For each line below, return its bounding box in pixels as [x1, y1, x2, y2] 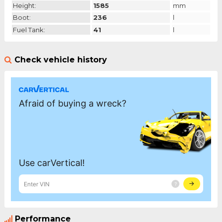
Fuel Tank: [12, 25, 45, 34]
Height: [12, 1, 36, 10]
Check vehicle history [14, 55, 107, 64]
